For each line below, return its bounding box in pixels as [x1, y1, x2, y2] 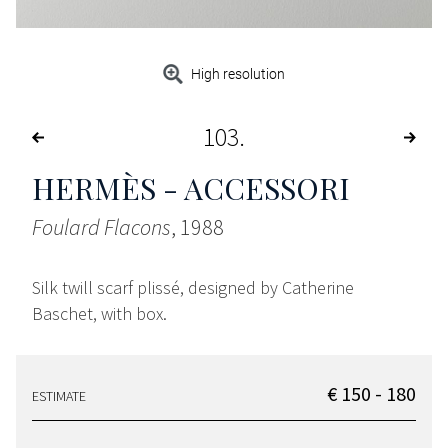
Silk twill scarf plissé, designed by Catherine [32, 276, 354, 300]
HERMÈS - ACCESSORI [32, 168, 350, 209]
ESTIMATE [32, 387, 86, 406]
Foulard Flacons [32, 213, 171, 242]
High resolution [191, 66, 286, 83]
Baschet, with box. [32, 302, 167, 326]
